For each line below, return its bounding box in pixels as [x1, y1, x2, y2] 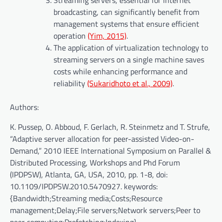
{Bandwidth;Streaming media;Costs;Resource [10, 192, 163, 205]
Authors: [10, 101, 39, 113]
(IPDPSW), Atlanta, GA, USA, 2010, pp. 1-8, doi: [10, 168, 167, 181]
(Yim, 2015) [88, 30, 126, 42]
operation [54, 30, 88, 42]
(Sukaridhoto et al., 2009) [87, 77, 172, 90]
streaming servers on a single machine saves [54, 54, 204, 66]
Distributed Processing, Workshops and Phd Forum [10, 157, 180, 169]
